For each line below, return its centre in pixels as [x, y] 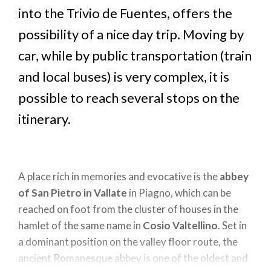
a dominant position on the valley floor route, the [128, 241]
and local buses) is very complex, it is [124, 76]
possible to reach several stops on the [129, 97]
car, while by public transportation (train [135, 55]
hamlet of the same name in [80, 225]
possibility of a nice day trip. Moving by [131, 34]
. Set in [232, 225]
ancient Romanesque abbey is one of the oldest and [133, 258]
